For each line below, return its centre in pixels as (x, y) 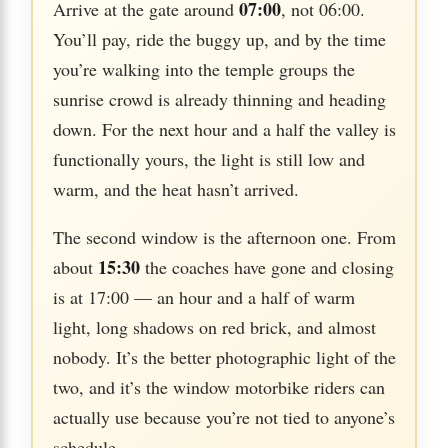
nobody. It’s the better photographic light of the (224, 356)
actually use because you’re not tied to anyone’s (223, 416)
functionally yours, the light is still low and (208, 158)
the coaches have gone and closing (266, 266)
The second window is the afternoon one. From (224, 236)
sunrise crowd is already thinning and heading (219, 98)
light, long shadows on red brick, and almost (214, 326)
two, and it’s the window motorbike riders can (218, 386)
